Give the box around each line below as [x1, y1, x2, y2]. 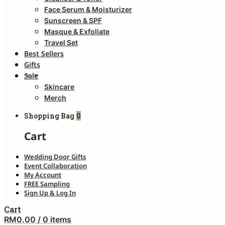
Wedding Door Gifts [24, 152, 86, 161]
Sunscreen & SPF [44, 16, 102, 25]
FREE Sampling [24, 179, 70, 188]
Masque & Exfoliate [44, 27, 109, 36]
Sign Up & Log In [24, 188, 76, 197]
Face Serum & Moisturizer [44, 5, 132, 14]
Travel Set [44, 38, 78, 47]
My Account [24, 170, 61, 179]
